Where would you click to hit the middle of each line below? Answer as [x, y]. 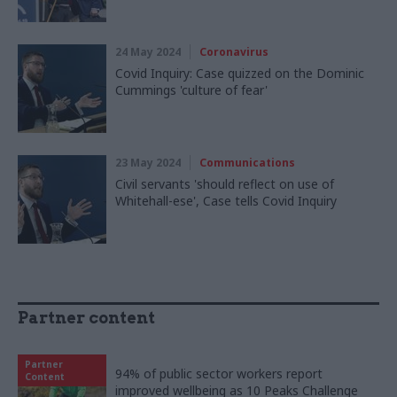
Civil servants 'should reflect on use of [225, 183]
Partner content [86, 317]
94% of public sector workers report [219, 373]
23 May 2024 [148, 162]
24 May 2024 [148, 51]
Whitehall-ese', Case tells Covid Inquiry [226, 200]
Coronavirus [234, 51]
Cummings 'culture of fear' [191, 90]
